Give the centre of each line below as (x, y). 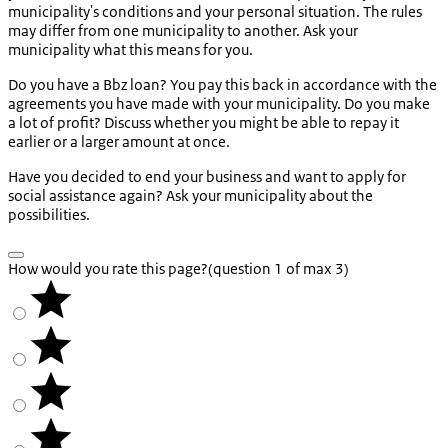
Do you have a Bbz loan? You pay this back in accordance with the (222, 85)
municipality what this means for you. (130, 50)
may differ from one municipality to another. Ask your (183, 31)
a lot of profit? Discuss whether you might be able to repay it (203, 123)
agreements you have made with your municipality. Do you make (219, 104)
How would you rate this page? (108, 269)
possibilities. (49, 215)
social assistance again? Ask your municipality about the (190, 196)
